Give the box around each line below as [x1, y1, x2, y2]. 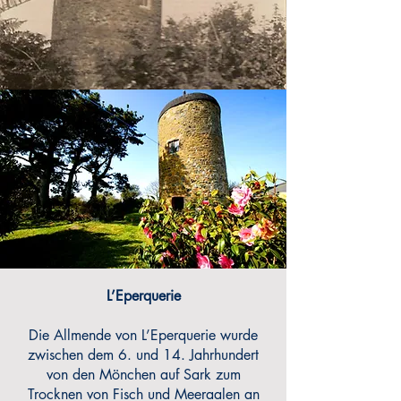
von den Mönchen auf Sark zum [46, 365, 241, 384]
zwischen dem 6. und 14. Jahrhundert [28, 346, 259, 364]
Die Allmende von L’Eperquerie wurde [29, 326, 258, 345]
